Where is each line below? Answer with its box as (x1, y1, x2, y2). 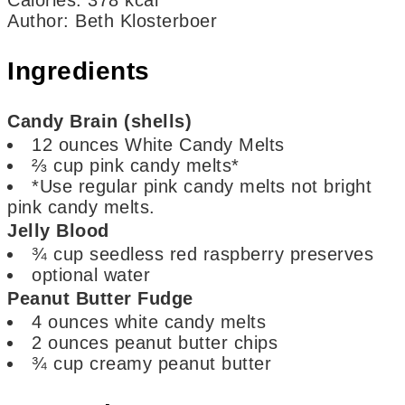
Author (7, 10, 64, 31)
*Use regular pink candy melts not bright (32, 175, 372, 196)
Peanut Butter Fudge (7, 287, 193, 308)
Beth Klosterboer (75, 10, 218, 31)
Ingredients (7, 56, 150, 85)
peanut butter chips (114, 332, 278, 353)
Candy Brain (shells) (7, 110, 193, 131)
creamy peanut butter (89, 353, 272, 373)
